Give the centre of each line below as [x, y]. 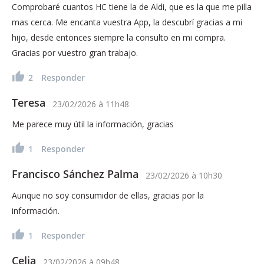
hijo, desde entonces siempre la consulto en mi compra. [119, 37]
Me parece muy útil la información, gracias [93, 124]
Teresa [29, 102]
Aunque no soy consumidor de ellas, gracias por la [108, 195]
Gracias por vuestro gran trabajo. [75, 52]
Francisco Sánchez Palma [75, 174]
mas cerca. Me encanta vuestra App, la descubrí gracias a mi [127, 22]
